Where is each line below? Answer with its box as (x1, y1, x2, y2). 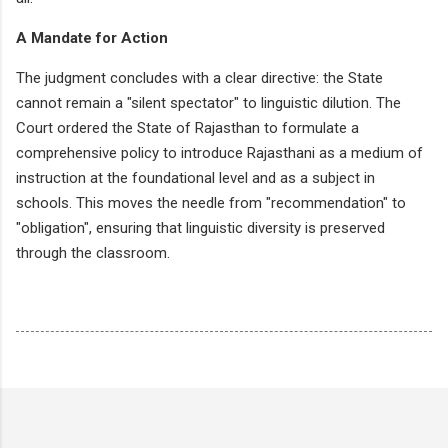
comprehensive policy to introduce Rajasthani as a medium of (16, 143, 423, 162)
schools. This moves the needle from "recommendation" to (16, 193, 406, 212)
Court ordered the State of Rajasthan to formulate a (16, 118, 359, 137)
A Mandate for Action (16, 28, 168, 47)
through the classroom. (16, 243, 170, 262)
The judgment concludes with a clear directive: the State (16, 68, 383, 87)
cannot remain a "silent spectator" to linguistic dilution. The (16, 93, 401, 112)
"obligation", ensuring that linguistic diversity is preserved (16, 218, 385, 237)
